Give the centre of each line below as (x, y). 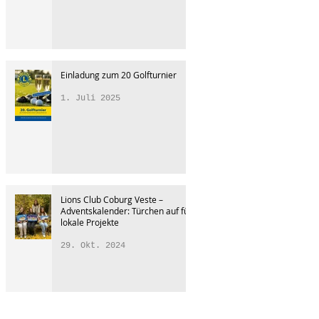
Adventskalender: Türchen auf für (126, 211)
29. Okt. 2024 (93, 246)
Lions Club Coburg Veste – (112, 199)
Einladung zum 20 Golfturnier (119, 75)
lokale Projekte (90, 222)
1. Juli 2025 (90, 98)
